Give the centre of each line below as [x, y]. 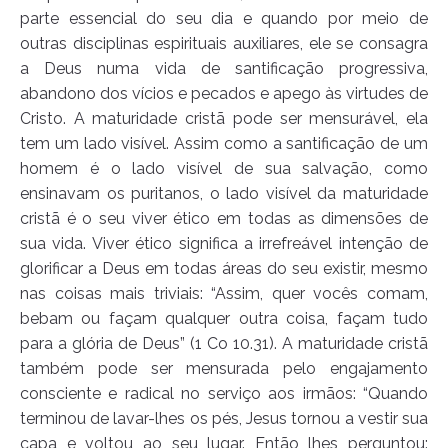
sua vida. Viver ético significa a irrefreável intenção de [224, 244]
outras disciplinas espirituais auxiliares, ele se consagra [224, 44]
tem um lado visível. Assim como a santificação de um [224, 144]
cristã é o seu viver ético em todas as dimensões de [224, 219]
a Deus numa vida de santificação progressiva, [224, 69]
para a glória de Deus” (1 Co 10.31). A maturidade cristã [224, 344]
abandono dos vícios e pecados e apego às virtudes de [224, 94]
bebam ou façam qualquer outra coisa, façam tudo [224, 319]
